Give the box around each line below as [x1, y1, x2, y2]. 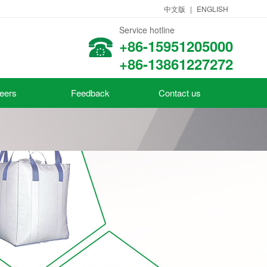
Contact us [158, 86, 201, 99]
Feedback [70, 86, 110, 99]
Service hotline [119, 24, 175, 36]
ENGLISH [197, 4, 228, 14]
